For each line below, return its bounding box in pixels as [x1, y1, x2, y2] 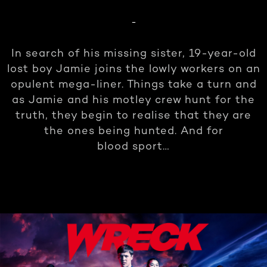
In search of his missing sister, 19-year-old [11, 48, 256, 60]
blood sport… [97, 141, 170, 153]
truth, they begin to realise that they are [15, 110, 252, 122]
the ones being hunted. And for [44, 126, 223, 137]
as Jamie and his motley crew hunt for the [12, 95, 255, 106]
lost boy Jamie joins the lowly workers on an [7, 64, 260, 75]
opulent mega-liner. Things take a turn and [10, 79, 257, 91]
